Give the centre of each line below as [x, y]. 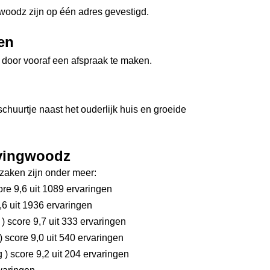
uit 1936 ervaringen [50, 205]
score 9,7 [26, 221]
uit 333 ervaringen [86, 221]
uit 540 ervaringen [84, 238]
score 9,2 [29, 254]
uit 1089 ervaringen [70, 189]
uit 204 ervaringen [89, 254]
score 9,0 [23, 238]
